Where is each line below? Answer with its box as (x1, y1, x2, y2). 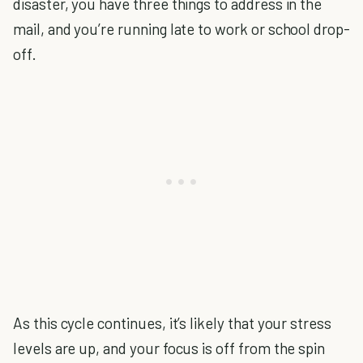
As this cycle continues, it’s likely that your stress (13, 314, 331, 333)
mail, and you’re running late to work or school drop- (13, 19, 350, 39)
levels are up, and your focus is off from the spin (13, 339, 326, 358)
